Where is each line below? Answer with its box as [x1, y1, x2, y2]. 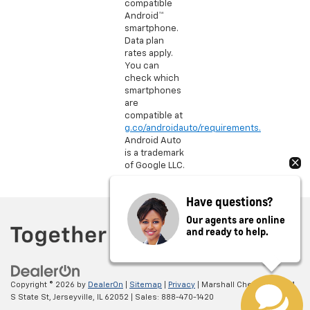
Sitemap [129, 281, 162, 289]
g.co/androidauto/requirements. [125, 123, 261, 133]
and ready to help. [186, 224, 268, 238]
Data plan [125, 36, 164, 46]
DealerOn [88, 281, 123, 289]
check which [125, 73, 179, 83]
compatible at [125, 111, 183, 120]
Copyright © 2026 [10, 281, 77, 289]
